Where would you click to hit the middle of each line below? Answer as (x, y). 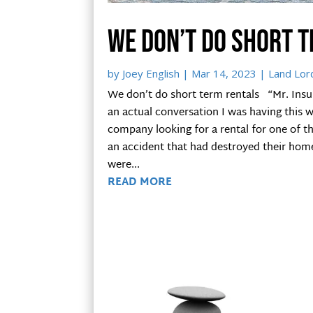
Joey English (151, 73)
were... (124, 165)
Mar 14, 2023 (224, 73)
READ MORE (140, 182)
